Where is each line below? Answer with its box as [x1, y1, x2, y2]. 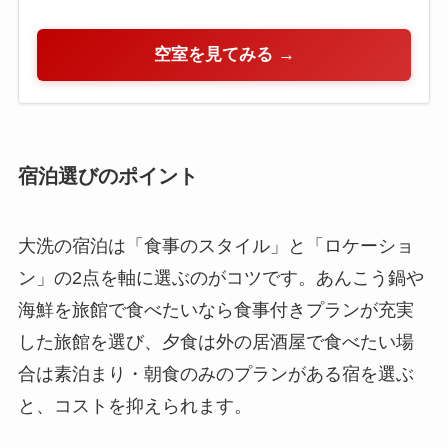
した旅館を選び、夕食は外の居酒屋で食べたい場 [17, 331, 414, 352]
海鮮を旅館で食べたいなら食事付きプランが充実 [17, 299, 414, 320]
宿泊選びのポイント [17, 165, 198, 188]
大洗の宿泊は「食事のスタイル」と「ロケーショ [17, 235, 414, 256]
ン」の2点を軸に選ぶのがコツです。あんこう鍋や [17, 267, 424, 288]
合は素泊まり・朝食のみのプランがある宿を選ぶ [17, 363, 414, 384]
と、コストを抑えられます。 [17, 395, 252, 416]
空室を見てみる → [153, 44, 295, 64]
